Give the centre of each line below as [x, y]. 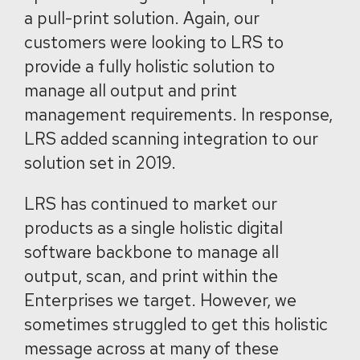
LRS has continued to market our [151, 204]
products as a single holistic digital [153, 228]
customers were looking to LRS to [154, 42]
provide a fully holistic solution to [149, 66]
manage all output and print [131, 90]
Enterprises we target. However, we [160, 300]
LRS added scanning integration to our [171, 139]
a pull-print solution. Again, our [142, 18]
